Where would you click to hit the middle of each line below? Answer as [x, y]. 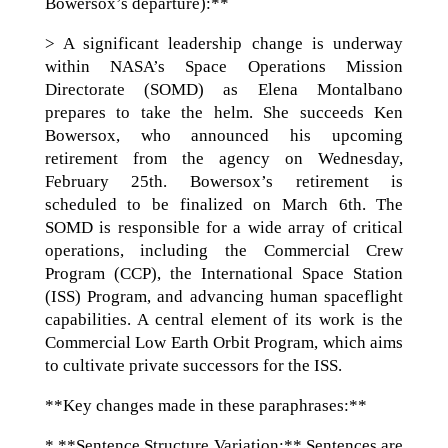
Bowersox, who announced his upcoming [224, 135]
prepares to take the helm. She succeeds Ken [224, 112]
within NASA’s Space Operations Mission [224, 66]
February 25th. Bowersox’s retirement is [224, 181]
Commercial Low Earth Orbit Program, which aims [224, 342]
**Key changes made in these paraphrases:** [205, 405]
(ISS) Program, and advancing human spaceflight [224, 296]
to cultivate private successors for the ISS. [193, 365]
